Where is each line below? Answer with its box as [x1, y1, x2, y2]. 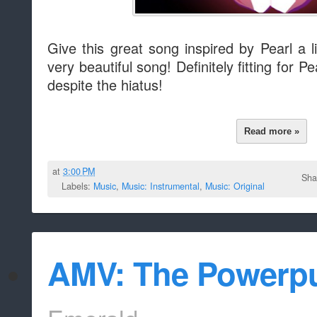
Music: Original [205, 179, 265, 192]
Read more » [244, 125, 300, 137]
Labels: [62, 179, 93, 192]
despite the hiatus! [47, 74, 163, 96]
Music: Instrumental [122, 179, 200, 192]
